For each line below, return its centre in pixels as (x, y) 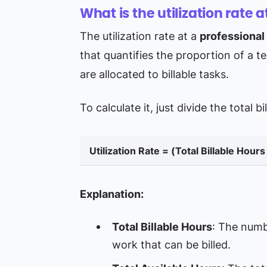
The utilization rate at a (139, 36)
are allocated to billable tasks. (154, 74)
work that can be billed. (171, 245)
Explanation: (111, 194)
